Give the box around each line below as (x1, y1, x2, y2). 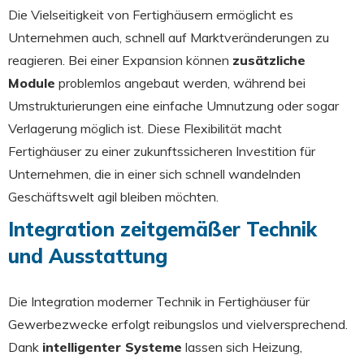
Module (8, 74, 55, 91)
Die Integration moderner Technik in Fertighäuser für (8, 292, 310, 310)
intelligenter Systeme (42, 338, 182, 355)
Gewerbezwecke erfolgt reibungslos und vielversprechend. (8, 315, 348, 332)
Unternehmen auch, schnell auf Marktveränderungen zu (8, 28, 329, 45)
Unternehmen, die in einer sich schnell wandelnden (8, 165, 301, 182)
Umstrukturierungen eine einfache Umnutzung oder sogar (8, 97, 339, 114)
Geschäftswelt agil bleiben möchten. (8, 188, 219, 205)
